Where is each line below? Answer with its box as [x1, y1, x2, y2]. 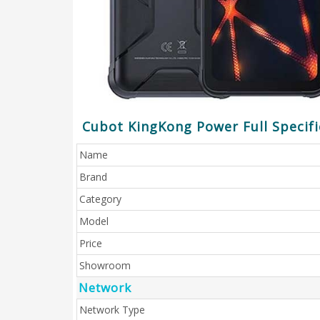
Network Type [79, 303, 145, 316]
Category [79, 192, 121, 206]
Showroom [79, 259, 131, 272]
